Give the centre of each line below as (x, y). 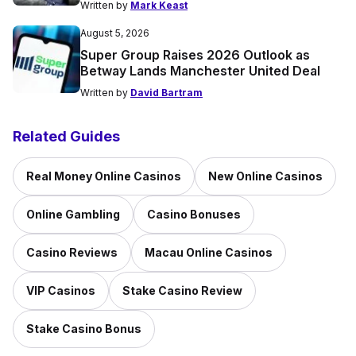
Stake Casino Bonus (84, 328)
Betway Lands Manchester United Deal (200, 70)
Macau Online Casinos (209, 252)
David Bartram (166, 92)
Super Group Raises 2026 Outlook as (195, 54)
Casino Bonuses (194, 214)
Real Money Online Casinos (104, 176)
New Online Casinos (265, 176)
